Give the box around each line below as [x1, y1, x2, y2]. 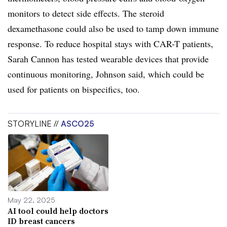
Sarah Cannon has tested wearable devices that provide [8, 53, 209, 65]
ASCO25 [61, 119, 94, 129]
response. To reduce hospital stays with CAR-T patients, [8, 37, 213, 50]
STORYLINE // [8, 119, 61, 129]
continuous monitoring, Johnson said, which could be [8, 68, 204, 80]
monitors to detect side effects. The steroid [8, 7, 164, 19]
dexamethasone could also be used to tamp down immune [8, 22, 219, 34]
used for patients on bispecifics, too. [8, 83, 140, 95]
